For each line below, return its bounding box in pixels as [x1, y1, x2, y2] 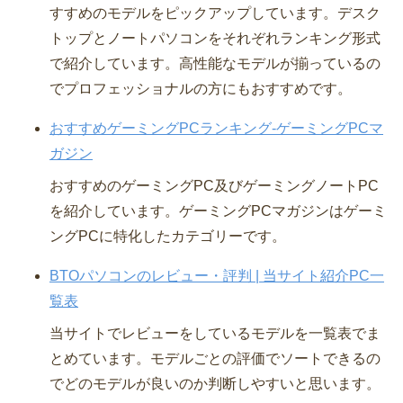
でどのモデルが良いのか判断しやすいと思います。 [49, 375, 381, 391]
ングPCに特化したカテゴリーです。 [49, 228, 286, 244]
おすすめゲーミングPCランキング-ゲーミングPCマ [49, 120, 383, 136]
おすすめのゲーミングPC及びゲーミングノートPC [49, 177, 379, 193]
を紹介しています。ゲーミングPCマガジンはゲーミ [49, 202, 387, 219]
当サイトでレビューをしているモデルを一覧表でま [49, 325, 381, 341]
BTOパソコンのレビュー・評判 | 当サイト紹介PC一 [49, 267, 384, 283]
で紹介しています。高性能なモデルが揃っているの [49, 55, 381, 71]
